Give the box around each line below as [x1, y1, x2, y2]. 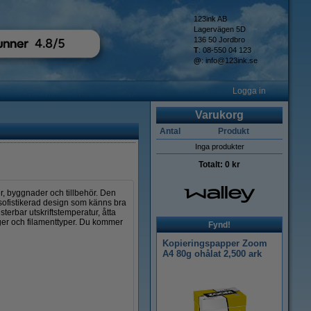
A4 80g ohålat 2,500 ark [162, 249, 262, 259]
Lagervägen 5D [194, 25, 246, 33]
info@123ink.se [205, 56, 258, 65]
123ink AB [194, 15, 227, 23]
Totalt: [199, 160, 225, 169]
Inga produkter [194, 142, 244, 151]
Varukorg [195, 109, 244, 121]
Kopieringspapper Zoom [162, 238, 267, 249]
